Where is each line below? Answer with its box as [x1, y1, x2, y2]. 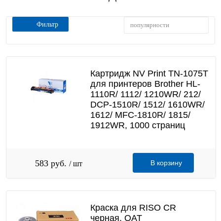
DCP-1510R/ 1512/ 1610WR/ [90, 100, 205, 110]
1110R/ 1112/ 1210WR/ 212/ [90, 89, 201, 99]
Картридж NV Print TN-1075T [90, 69, 208, 78]
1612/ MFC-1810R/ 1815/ [90, 110, 190, 120]
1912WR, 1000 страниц [90, 120, 185, 130]
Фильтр [36, 21, 58, 28]
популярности [130, 21, 169, 29]
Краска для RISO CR [90, 203, 176, 213]
